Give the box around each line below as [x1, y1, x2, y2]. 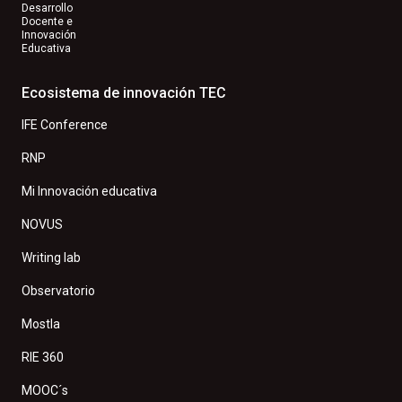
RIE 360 [22, 350, 64, 365]
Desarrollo [22, 2, 73, 15]
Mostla [22, 317, 60, 332]
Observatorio [22, 284, 95, 299]
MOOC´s [22, 383, 68, 398]
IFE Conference [22, 118, 108, 133]
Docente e [22, 15, 73, 29]
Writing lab [22, 250, 81, 266]
